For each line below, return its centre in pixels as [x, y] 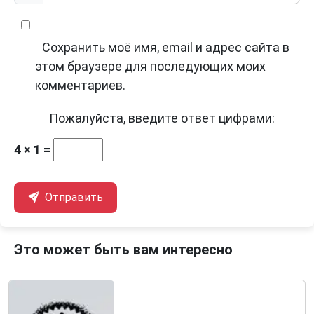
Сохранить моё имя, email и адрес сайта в [166, 48]
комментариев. [80, 86]
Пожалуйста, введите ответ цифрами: [162, 118]
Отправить [73, 198]
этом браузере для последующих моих [150, 67]
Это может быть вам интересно [123, 250]
